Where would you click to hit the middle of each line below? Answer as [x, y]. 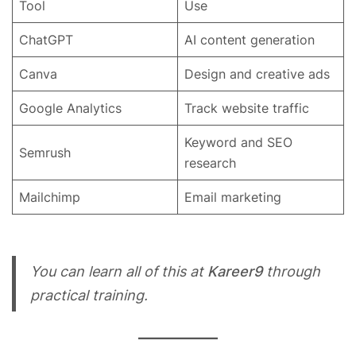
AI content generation [250, 40]
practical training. [89, 296]
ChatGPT [46, 40]
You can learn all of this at [118, 272]
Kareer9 [234, 272]
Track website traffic [247, 108]
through [291, 272]
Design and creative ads [257, 74]
